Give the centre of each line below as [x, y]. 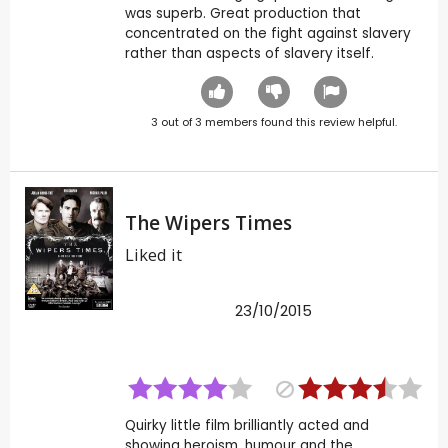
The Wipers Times [208, 223]
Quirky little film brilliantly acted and [246, 426]
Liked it [153, 255]
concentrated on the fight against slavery [267, 34]
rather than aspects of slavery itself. [249, 54]
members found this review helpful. [299, 123]
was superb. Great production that [242, 14]
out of [176, 123]
